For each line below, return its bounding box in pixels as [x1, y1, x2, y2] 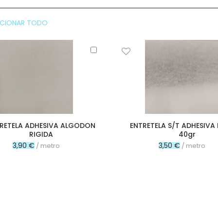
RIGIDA [29, 129, 53, 139]
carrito [99, 60, 120, 70]
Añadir [99, 43, 120, 53]
